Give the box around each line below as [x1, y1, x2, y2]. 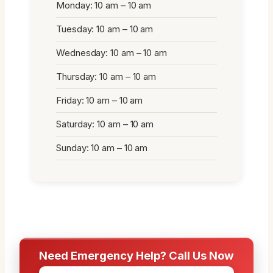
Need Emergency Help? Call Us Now [39, 248, 234, 262]
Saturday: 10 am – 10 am [56, 118, 154, 130]
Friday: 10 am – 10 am [56, 94, 143, 106]
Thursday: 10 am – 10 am [56, 70, 157, 82]
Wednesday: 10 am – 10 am [56, 46, 168, 58]
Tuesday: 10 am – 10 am [56, 23, 154, 35]
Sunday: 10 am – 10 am [56, 141, 148, 154]
